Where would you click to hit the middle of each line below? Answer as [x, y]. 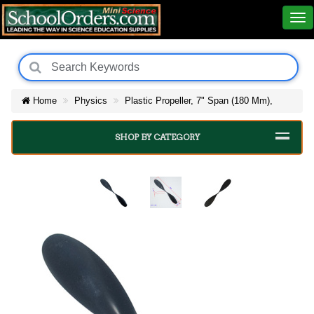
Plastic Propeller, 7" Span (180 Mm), [199, 101]
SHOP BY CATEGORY [157, 137]
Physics [91, 101]
